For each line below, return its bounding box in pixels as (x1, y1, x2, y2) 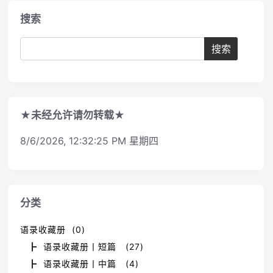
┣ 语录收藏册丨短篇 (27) (28, 241, 144, 252)
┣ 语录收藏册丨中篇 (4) (28, 258, 139, 269)
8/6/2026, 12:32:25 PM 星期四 (20, 134, 158, 147)
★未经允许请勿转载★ (20, 108, 125, 121)
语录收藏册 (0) (20, 224, 85, 235)
